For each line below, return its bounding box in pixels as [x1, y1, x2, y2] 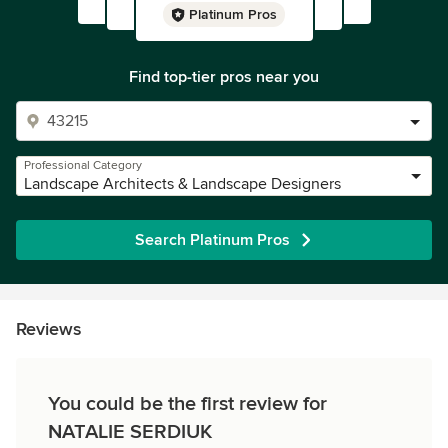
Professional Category [24, 158, 142, 173]
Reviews [16, 318, 81, 340]
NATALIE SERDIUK [48, 420, 212, 444]
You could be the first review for [48, 392, 327, 416]
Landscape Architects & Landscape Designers [24, 174, 341, 194]
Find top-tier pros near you [129, 67, 319, 87]
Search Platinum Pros [134, 230, 290, 250]
